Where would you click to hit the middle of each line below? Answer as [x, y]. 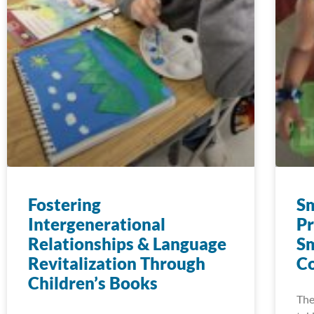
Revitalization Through [117, 263]
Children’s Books [93, 282]
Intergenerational [97, 224]
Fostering [64, 204]
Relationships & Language [127, 243]
